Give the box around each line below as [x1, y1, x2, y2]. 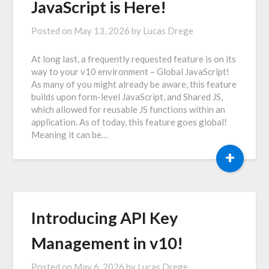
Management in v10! [31, 232, 184, 253]
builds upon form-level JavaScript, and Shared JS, [31, 91, 223, 102]
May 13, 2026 [74, 25, 130, 36]
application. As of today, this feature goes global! [31, 116, 228, 127]
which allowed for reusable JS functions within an [31, 103, 226, 115]
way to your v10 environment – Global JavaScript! [31, 65, 230, 77]
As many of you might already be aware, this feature [31, 78, 237, 89]
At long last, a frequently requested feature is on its [31, 53, 237, 64]
